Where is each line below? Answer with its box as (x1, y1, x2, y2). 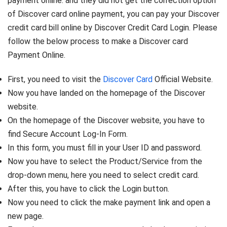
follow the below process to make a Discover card (8, 36, 188, 46)
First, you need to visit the (8, 74, 103, 84)
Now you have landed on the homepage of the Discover (8, 88, 205, 98)
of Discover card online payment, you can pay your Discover (8, 9, 219, 19)
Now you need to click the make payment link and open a (8, 197, 210, 207)
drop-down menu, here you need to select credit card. (8, 170, 199, 180)
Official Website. (153, 74, 213, 84)
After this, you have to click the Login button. (8, 183, 169, 194)
